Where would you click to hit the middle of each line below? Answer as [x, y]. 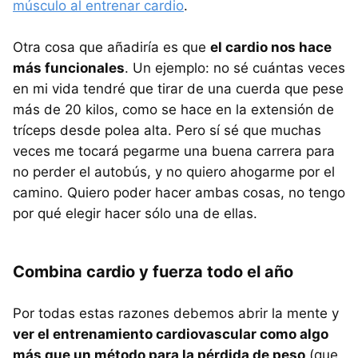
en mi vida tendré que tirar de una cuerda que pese [178, 89]
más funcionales [69, 68]
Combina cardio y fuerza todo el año [153, 272]
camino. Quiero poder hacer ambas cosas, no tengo [179, 193]
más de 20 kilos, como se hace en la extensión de [173, 110]
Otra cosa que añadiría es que [111, 48]
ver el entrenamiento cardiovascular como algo [171, 334]
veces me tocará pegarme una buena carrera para [174, 151]
